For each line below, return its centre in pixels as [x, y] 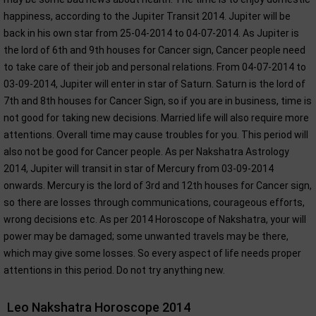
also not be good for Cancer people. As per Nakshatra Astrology [146, 152]
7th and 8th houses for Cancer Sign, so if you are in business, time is [158, 101]
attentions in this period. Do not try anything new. [114, 270]
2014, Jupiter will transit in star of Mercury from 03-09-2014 [139, 169]
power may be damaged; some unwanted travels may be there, [146, 236]
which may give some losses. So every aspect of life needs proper [152, 253]
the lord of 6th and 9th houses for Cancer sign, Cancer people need [154, 50]
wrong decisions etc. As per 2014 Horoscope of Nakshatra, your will [155, 219]
